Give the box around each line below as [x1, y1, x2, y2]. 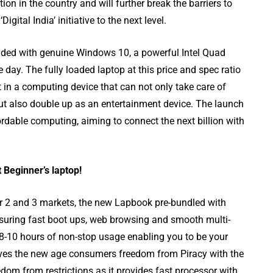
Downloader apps [100, 152, 220, 172]
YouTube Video [100, 134, 202, 154]
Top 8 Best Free [100, 116, 207, 135]
